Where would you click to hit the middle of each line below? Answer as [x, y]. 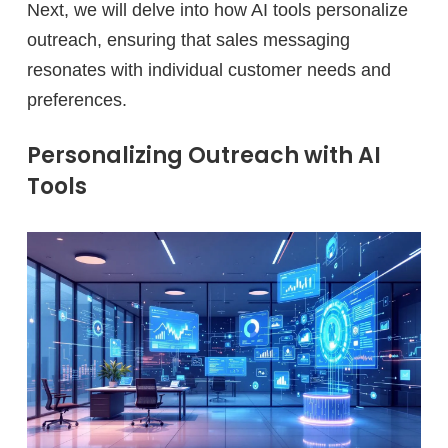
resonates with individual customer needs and [209, 70]
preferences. [77, 100]
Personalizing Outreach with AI [204, 156]
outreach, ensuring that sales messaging [188, 40]
